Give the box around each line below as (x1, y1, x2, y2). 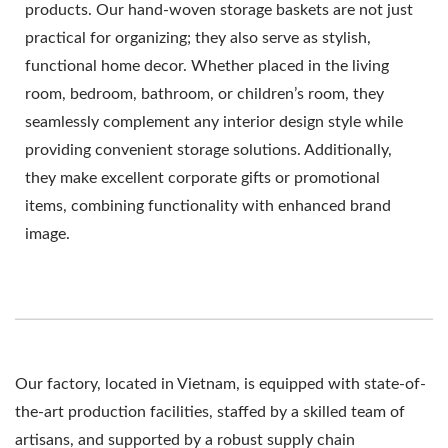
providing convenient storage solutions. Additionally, (25, 142, 392, 159)
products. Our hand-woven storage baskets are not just (25, 2, 413, 19)
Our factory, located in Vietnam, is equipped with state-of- (15, 376, 426, 393)
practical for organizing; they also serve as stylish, (25, 30, 371, 47)
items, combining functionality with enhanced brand (25, 198, 391, 215)
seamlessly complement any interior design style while (25, 114, 403, 131)
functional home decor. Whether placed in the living (25, 58, 389, 75)
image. (25, 226, 70, 243)
